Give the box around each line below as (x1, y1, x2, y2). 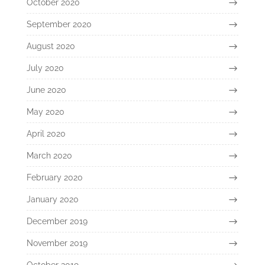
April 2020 (26, 128, 66, 138)
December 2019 (26, 216, 88, 226)
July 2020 (26, 63, 64, 73)
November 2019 (26, 238, 88, 248)
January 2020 (26, 194, 79, 204)
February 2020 (26, 172, 83, 182)
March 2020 (26, 150, 72, 160)
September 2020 (26, 19, 92, 29)
